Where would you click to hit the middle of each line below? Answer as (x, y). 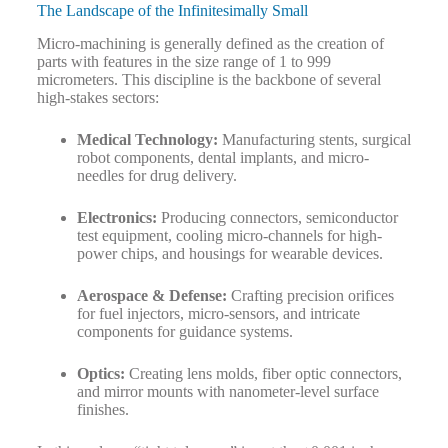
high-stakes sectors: (97, 98)
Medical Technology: (147, 140)
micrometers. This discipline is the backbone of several (208, 80)
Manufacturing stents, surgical (314, 140)
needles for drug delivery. (156, 176)
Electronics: (116, 218)
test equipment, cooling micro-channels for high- (229, 236)
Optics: (100, 374)
